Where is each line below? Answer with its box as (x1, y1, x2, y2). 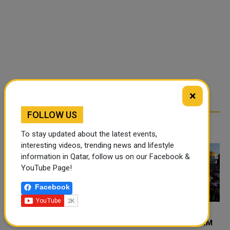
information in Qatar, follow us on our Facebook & (21, 152, 190, 161)
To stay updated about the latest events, (21, 129, 157, 139)
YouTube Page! (21, 163, 72, 172)
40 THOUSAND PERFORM (119, 218, 213, 228)
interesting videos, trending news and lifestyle (21, 141, 174, 150)
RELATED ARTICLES (10, 120, 112, 133)
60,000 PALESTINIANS (10, 218, 93, 228)
